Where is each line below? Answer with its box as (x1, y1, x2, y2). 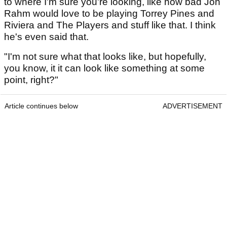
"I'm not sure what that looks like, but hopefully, (4, 51, 206, 62)
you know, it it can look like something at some (4, 62, 205, 73)
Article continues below (5, 101, 78, 110)
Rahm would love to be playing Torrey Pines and (4, 8, 214, 19)
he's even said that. (4, 31, 89, 42)
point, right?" (4, 74, 58, 85)
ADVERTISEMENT (163, 101, 222, 110)
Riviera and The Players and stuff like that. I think (4, 19, 216, 30)
